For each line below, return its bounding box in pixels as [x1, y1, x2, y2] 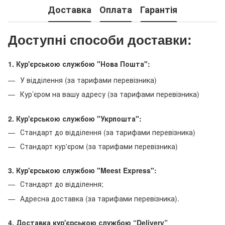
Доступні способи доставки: [8, 32, 192, 48]
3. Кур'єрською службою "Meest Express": [8, 165, 157, 176]
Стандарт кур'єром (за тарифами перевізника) [20, 141, 178, 152]
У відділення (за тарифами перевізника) [20, 74, 157, 85]
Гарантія [140, 3, 177, 17]
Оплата [99, 3, 132, 17]
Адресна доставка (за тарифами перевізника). [20, 193, 179, 203]
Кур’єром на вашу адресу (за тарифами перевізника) [20, 89, 199, 99]
